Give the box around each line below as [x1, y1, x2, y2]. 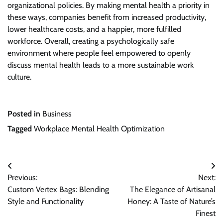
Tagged [7, 123, 34, 133]
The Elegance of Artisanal [130, 184, 216, 194]
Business [42, 109, 72, 118]
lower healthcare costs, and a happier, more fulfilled [7, 24, 181, 34]
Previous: [7, 172, 37, 182]
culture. [7, 72, 31, 82]
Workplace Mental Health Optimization [34, 123, 165, 133]
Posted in [7, 109, 42, 118]
